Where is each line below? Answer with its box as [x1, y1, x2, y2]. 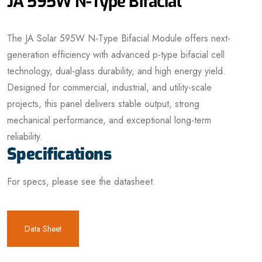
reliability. [7, 130, 43, 144]
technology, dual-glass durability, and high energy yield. [7, 64, 226, 78]
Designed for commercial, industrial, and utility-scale [7, 81, 212, 95]
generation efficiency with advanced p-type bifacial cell [7, 48, 225, 62]
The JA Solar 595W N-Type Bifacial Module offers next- [7, 32, 230, 46]
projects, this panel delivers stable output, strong [7, 97, 199, 111]
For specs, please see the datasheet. [7, 175, 156, 189]
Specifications [7, 143, 112, 166]
